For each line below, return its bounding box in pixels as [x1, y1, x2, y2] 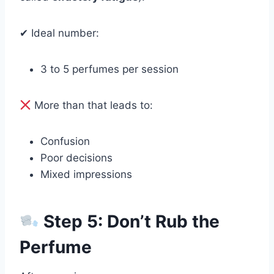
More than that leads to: [31, 99, 154, 112]
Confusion [40, 135, 90, 148]
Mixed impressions [40, 168, 132, 181]
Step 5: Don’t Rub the [39, 211, 220, 232]
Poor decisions [40, 152, 113, 165]
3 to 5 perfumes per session [40, 63, 179, 76]
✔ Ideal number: [20, 27, 99, 40]
